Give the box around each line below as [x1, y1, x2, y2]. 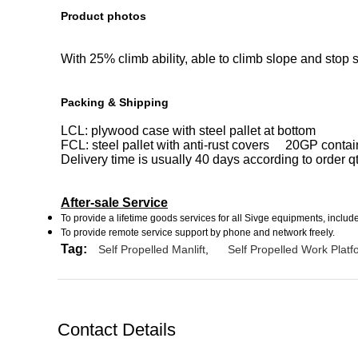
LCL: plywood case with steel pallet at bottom [61, 124, 316, 137]
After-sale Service [61, 196, 168, 209]
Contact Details [58, 320, 176, 340]
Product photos [61, 10, 149, 22]
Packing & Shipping [61, 96, 169, 109]
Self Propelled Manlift [98, 243, 205, 256]
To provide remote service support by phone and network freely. [61, 227, 335, 238]
